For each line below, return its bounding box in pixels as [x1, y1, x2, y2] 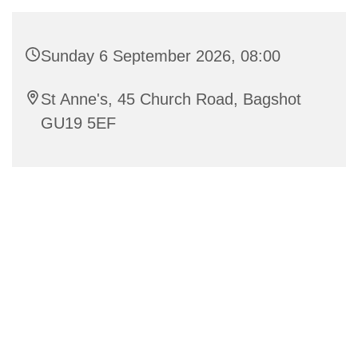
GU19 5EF [41, 114, 116, 133]
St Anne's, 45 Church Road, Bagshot [41, 90, 301, 109]
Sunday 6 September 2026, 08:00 [41, 47, 280, 66]
